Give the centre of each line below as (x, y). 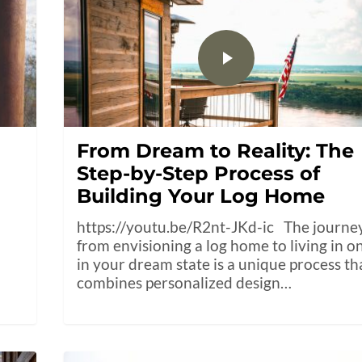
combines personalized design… (185, 283)
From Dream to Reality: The (216, 151)
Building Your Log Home (201, 196)
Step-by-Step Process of (199, 174)
